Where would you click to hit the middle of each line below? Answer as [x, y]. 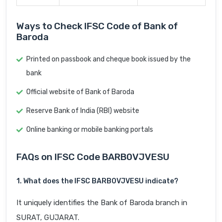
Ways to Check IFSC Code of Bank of [97, 26]
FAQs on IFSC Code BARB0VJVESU [93, 157]
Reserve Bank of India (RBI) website [83, 111]
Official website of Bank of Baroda [80, 92]
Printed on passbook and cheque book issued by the [109, 59]
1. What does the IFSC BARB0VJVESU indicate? [97, 181]
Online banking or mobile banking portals [90, 130]
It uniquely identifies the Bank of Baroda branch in [102, 203]
